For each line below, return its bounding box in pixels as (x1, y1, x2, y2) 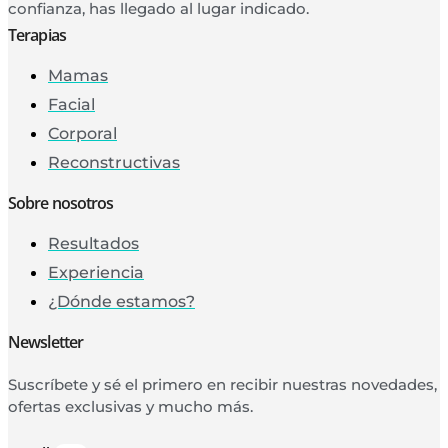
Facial (48, 94, 95, 114)
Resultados (48, 233, 139, 253)
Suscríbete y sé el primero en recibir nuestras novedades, (8, 374, 437, 394)
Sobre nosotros (8, 191, 114, 214)
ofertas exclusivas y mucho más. (8, 396, 253, 416)
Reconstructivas (48, 152, 180, 172)
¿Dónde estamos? (48, 291, 195, 311)
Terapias (8, 23, 66, 46)
